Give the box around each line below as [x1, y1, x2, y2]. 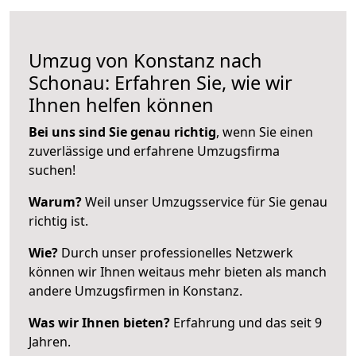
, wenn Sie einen [216, 122, 313, 141]
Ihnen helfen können [29, 91, 214, 118]
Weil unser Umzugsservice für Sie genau [82, 192, 327, 211]
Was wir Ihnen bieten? [29, 313, 170, 331]
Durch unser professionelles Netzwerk [58, 243, 293, 261]
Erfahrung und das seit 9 [170, 313, 322, 331]
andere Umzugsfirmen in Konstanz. [29, 281, 242, 300]
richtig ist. [29, 211, 88, 230]
